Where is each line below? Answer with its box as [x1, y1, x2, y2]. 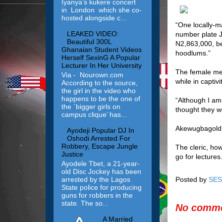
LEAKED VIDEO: [66, 30, 119, 38]
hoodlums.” [175, 49, 211, 57]
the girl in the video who [61, 86, 136, 95]
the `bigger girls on [61, 102, 120, 111]
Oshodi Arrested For [66, 134, 130, 142]
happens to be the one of [61, 94, 140, 103]
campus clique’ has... [61, 110, 127, 118]
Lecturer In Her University [61, 61, 142, 70]
